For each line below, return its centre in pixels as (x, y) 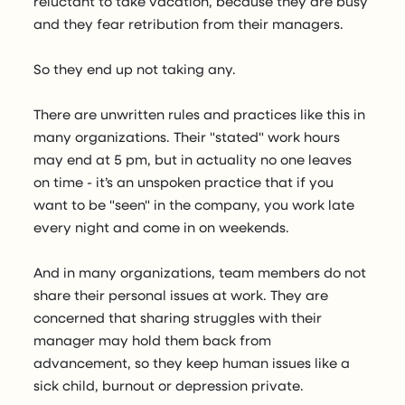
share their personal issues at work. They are (181, 295)
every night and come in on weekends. (162, 227)
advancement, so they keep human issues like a (192, 363)
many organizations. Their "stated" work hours (187, 137)
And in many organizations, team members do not (200, 273)
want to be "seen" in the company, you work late (194, 205)
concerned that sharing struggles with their (178, 318)
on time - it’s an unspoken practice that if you (184, 182)
